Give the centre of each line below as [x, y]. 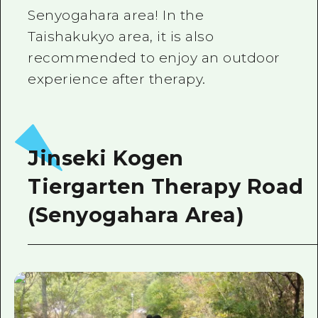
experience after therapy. [117, 79]
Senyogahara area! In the [116, 15]
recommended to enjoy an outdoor [154, 57]
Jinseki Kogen [106, 158]
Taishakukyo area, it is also [121, 36]
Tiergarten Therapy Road [166, 187]
